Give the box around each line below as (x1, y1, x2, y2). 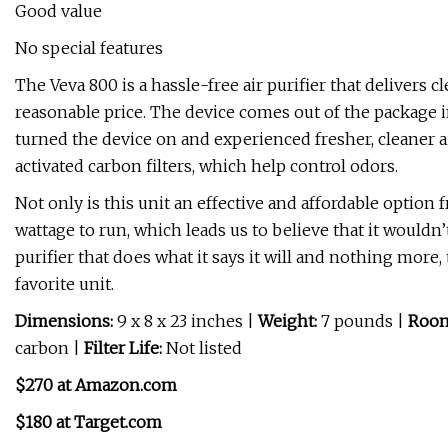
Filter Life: (84, 338, 162, 359)
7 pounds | (317, 311, 408, 332)
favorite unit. (15, 274, 114, 295)
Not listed (162, 338, 242, 359)
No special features (15, 38, 163, 59)
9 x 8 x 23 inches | (113, 311, 258, 332)
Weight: (258, 311, 317, 332)
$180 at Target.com (15, 412, 162, 433)
